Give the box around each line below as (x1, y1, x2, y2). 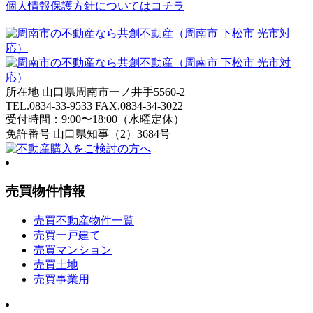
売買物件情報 (6, 183, 85, 198)
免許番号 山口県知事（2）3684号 (6, 128, 170, 140)
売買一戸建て (34, 228, 101, 241)
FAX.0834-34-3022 (92, 100, 183, 112)
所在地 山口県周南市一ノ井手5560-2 (6, 86, 185, 99)
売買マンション (34, 243, 112, 256)
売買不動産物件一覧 (34, 214, 134, 226)
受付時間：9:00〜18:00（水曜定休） (6, 113, 184, 126)
